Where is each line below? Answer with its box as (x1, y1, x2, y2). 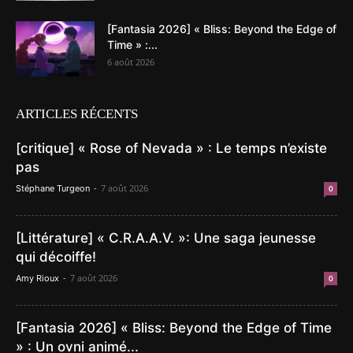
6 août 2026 (107, 55, 154, 68)
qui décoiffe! (16, 248, 96, 265)
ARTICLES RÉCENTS (16, 106, 138, 121)
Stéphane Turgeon (16, 182, 90, 194)
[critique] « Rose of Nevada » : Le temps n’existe (16, 139, 327, 156)
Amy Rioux (16, 272, 59, 284)
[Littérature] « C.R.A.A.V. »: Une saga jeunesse (16, 229, 316, 246)
